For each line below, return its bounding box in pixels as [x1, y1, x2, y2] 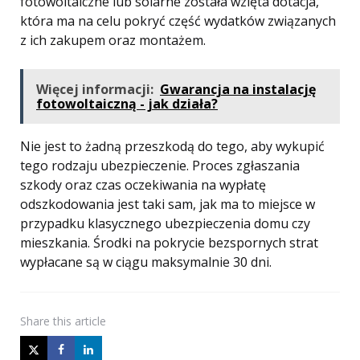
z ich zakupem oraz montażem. [20, 31, 206, 50]
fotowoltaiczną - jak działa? [36, 95, 218, 113]
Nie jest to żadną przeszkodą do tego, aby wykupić [20, 137, 325, 156]
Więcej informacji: [36, 80, 153, 99]
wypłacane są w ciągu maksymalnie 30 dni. [20, 253, 272, 272]
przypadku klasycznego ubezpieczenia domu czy [20, 215, 310, 233]
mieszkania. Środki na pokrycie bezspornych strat [20, 234, 318, 252]
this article [53, 313, 106, 329]
